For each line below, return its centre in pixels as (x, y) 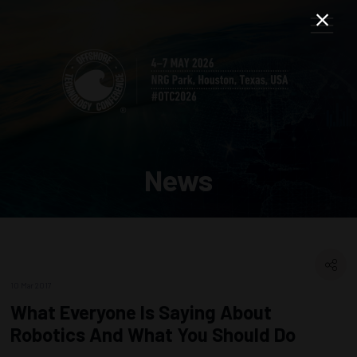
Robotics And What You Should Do (153, 334)
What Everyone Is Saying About (141, 312)
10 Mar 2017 (31, 285)
